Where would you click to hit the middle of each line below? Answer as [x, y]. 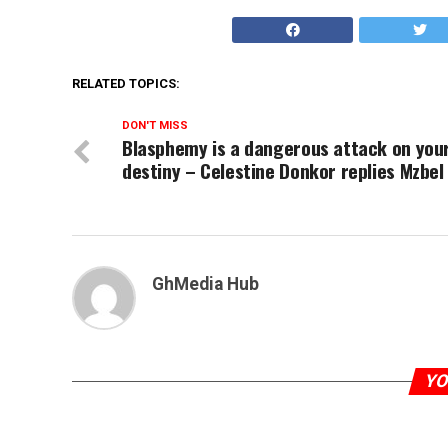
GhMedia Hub [205, 284]
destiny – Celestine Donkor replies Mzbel [283, 170]
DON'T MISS [155, 125]
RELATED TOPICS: [126, 83]
